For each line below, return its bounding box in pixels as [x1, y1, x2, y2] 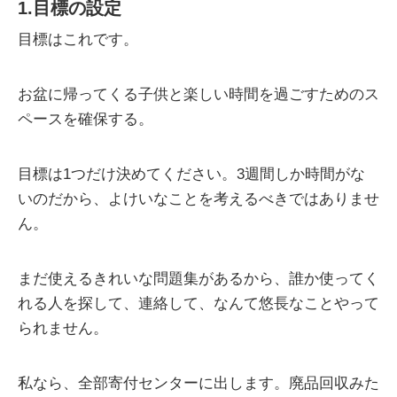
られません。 [18, 320, 108, 338]
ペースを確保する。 [18, 111, 153, 128]
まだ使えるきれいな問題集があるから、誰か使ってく [18, 270, 379, 288]
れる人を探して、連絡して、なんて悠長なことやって [18, 295, 379, 313]
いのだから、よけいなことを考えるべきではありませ [18, 191, 379, 208]
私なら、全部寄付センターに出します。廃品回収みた [18, 375, 379, 393]
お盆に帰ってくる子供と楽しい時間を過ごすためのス [18, 86, 379, 104]
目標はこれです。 [18, 31, 138, 49]
